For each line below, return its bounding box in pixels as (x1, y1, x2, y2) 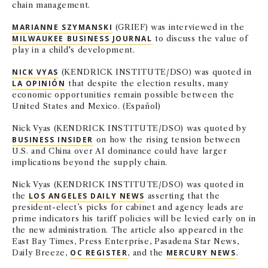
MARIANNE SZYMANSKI (12, 22, 113, 32)
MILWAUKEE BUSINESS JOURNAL (12, 33, 153, 44)
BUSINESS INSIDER (12, 135, 93, 145)
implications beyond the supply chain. (12, 157, 168, 167)
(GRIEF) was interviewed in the (112, 22, 245, 32)
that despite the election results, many (65, 78, 229, 88)
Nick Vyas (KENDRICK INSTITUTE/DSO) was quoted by (12, 123, 246, 133)
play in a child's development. (12, 45, 135, 54)
